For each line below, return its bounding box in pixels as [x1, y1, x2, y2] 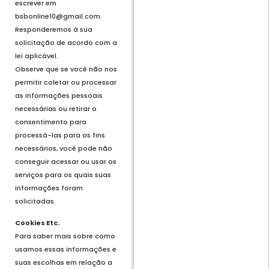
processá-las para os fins [15, 130, 105, 140]
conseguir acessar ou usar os [15, 156, 116, 166]
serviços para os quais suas [15, 169, 111, 180]
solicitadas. [15, 196, 56, 206]
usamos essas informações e [15, 244, 116, 254]
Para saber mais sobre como [15, 231, 115, 241]
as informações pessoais [15, 90, 103, 100]
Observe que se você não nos [15, 64, 117, 74]
